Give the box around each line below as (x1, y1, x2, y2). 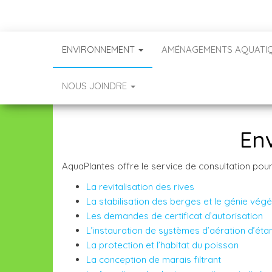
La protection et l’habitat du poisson (86, 239, 239, 251)
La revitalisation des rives (86, 181, 194, 192)
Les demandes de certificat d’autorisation (86, 210, 263, 222)
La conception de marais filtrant (86, 254, 221, 265)
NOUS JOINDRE (62, 80, 129, 92)
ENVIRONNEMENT (62, 44, 137, 55)
